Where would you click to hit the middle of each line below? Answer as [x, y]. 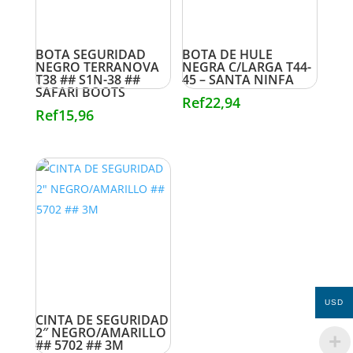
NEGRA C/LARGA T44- [247, 67]
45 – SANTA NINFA [238, 79]
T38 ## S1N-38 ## [87, 79]
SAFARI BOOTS [80, 92]
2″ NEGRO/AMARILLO [100, 332]
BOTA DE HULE [228, 54]
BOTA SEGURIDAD [90, 54]
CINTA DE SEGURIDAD [102, 320]
